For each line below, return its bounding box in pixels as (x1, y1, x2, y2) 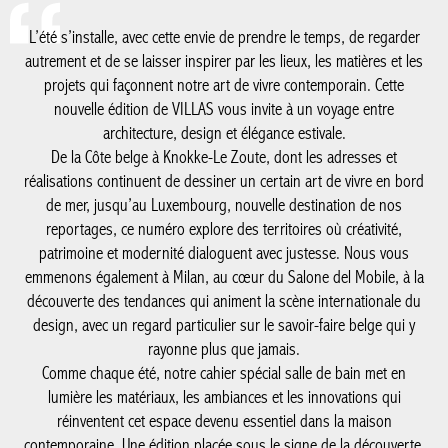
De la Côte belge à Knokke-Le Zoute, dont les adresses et (43, 20, 390, 42)
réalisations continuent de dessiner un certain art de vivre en (33, 44, 400, 66)
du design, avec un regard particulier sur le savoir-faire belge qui (20, 188, 413, 210)
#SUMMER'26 (153, 420, 280, 440)
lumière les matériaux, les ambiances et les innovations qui (40, 260, 393, 282)
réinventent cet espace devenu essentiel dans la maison (49, 284, 384, 306)
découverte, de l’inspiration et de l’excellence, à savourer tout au (22, 332, 411, 354)
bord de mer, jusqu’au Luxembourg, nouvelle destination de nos (22, 68, 411, 90)
